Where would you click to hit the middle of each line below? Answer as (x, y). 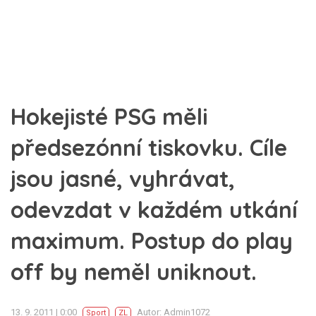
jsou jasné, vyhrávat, (123, 178)
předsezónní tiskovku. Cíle (149, 147)
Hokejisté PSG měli (109, 116)
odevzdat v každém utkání (154, 209)
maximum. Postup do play (152, 241)
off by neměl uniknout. (134, 272)
